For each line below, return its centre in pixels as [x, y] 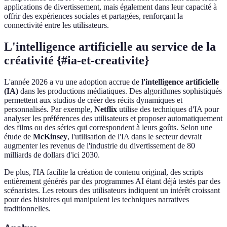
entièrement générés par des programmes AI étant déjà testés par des [112, 181]
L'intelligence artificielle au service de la [110, 46]
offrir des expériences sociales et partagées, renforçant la [93, 16]
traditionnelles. [27, 208]
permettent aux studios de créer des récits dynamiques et [93, 100]
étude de [18, 136]
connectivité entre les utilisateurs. [56, 25]
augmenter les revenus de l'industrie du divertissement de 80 [100, 145]
